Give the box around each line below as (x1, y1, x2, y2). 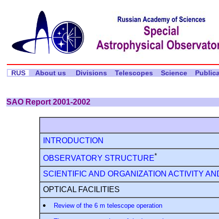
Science (156, 69, 191, 77)
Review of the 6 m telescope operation (53, 201, 162, 209)
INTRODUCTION (43, 136, 104, 145)
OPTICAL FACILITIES (43, 185, 120, 194)
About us (29, 69, 72, 77)
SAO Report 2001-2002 (6, 97, 91, 106)
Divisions (71, 69, 111, 77)
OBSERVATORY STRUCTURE (43, 154, 154, 163)
